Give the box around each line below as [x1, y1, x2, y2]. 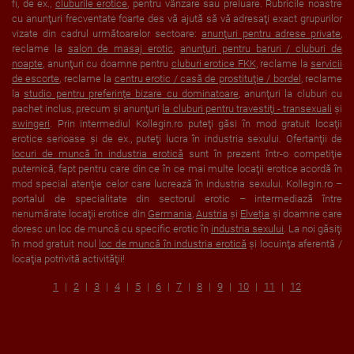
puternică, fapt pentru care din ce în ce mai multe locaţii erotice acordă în [12, 163, 342, 175]
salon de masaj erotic [67, 43, 174, 55]
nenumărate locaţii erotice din [12, 208, 148, 220]
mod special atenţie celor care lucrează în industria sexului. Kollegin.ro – [12, 178, 342, 190]
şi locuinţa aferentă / [246, 238, 343, 250]
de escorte [12, 73, 60, 85]
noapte [12, 58, 43, 70]
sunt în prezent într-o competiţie [183, 148, 342, 160]
